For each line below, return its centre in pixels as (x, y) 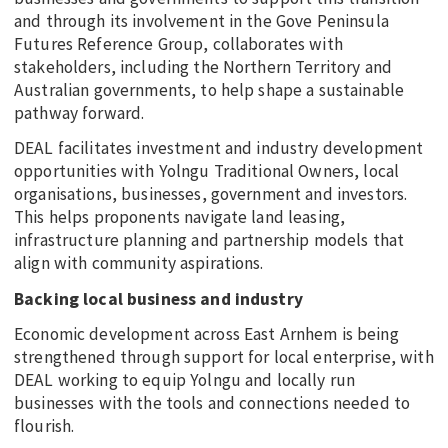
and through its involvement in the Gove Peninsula (201, 21)
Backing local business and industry (161, 298)
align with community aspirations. (141, 263)
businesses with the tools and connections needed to (212, 402)
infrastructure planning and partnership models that (209, 240)
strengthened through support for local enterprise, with (224, 356)
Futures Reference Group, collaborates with (178, 44)
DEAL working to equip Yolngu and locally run (185, 379)
